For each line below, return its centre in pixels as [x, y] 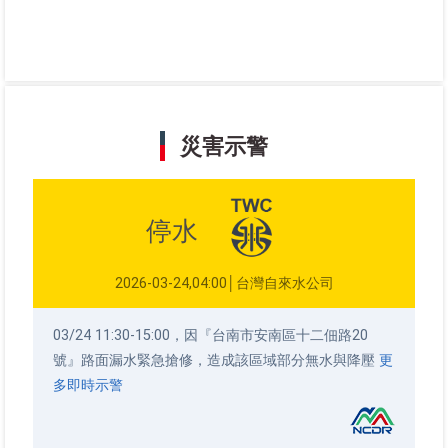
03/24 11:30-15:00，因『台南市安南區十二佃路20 [210, 335]
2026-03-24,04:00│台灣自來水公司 [224, 283]
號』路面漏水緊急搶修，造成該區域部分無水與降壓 [216, 360]
